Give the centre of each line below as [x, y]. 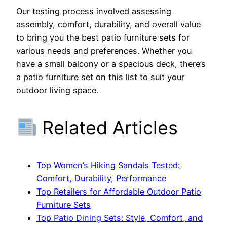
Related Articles [108, 127]
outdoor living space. [57, 90]
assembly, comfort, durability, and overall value [108, 24]
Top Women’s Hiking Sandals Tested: [108, 165]
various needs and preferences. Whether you [104, 50]
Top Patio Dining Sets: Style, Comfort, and [120, 218]
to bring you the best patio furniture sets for [103, 37]
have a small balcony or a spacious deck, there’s [111, 64]
